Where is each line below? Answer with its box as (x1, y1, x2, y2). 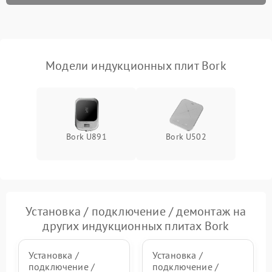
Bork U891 (66, 131, 107, 143)
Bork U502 (166, 131, 206, 143)
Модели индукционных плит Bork (46, 58, 226, 74)
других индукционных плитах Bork (42, 218, 229, 234)
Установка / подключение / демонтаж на (25, 203, 246, 220)
